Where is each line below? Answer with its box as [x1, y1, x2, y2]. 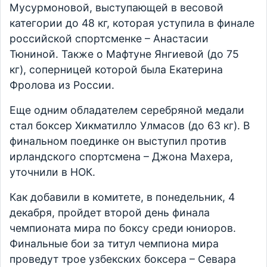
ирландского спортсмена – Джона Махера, [10, 150, 233, 163]
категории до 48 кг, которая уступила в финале [10, 17, 254, 30]
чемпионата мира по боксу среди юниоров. [10, 222, 236, 235]
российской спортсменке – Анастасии [10, 32, 209, 45]
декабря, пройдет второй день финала [10, 206, 210, 219]
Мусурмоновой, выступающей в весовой [10, 1, 223, 14]
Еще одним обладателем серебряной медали [10, 104, 244, 117]
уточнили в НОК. [10, 166, 98, 179]
